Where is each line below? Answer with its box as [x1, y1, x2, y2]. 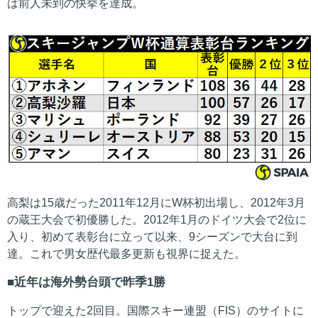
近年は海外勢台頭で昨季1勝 [14, 275, 165, 290]
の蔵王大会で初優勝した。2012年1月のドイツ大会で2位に [7, 214, 307, 226]
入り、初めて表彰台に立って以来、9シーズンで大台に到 [7, 231, 297, 243]
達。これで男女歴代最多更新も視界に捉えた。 [7, 248, 246, 261]
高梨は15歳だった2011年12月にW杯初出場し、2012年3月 [7, 197, 305, 209]
